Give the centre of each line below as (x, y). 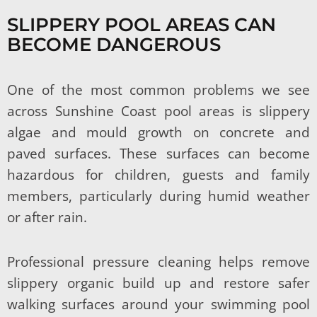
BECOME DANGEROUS (114, 44)
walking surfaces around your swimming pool (158, 304)
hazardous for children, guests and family (158, 174)
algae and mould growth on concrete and (158, 132)
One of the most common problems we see (158, 90)
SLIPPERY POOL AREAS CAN (142, 24)
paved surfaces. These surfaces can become (158, 153)
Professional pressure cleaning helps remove (158, 261)
